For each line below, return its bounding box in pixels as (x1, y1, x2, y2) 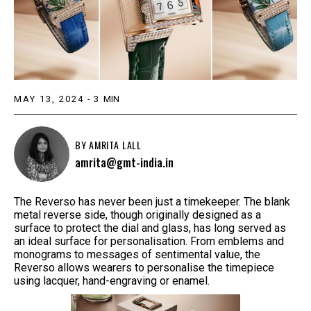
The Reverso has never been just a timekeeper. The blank (14, 195, 290, 209)
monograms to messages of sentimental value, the (14, 248, 260, 262)
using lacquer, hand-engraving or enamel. (14, 274, 210, 288)
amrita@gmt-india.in (75, 154, 174, 171)
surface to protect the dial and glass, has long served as (14, 221, 286, 235)
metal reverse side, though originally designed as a (14, 208, 261, 222)
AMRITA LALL (88, 137, 142, 152)
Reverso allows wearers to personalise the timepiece (14, 261, 274, 275)
